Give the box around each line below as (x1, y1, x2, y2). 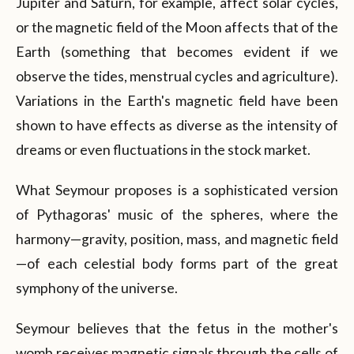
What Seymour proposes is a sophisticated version (16, 181, 338, 198)
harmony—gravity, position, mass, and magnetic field (16, 230, 338, 247)
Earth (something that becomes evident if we (16, 43, 338, 60)
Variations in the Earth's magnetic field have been (16, 92, 338, 109)
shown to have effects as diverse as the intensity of (16, 116, 338, 134)
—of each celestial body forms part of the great (16, 254, 338, 272)
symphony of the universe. (16, 279, 178, 296)
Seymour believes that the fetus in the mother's (16, 319, 338, 337)
